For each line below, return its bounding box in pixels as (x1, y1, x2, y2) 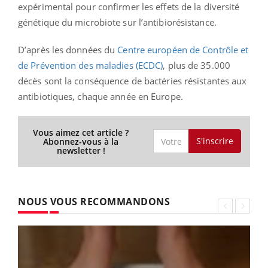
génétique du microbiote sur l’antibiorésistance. (18, 16, 217, 28)
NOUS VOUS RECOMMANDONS (18, 194, 170, 208)
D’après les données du (18, 43, 118, 56)
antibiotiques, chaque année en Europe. (18, 90, 183, 102)
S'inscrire (196, 135, 233, 147)
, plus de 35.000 (163, 59, 230, 71)
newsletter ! (56, 144, 105, 156)
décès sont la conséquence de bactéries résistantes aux (18, 74, 247, 87)
